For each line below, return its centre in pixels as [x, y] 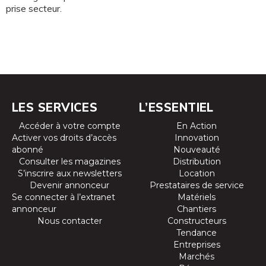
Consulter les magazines [69, 161]
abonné [28, 150]
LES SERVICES [55, 107]
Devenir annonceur [69, 185]
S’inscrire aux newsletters [69, 173]
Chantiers [197, 209]
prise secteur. [34, 8]
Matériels [197, 197]
